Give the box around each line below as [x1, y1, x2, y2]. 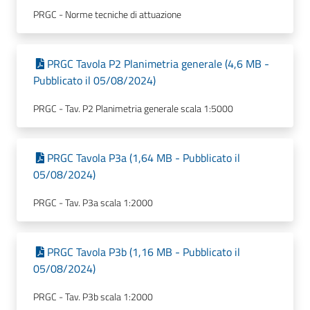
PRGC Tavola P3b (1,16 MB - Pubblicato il [47, 244, 240, 260]
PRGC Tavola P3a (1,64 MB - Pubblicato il [47, 149, 240, 166]
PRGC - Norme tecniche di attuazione [33, 7, 181, 22]
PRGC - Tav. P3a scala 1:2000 [33, 195, 153, 210]
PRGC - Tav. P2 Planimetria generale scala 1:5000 [33, 101, 233, 116]
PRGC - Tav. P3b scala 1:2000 [33, 289, 153, 304]
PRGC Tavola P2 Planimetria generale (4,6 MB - [47, 55, 269, 72]
